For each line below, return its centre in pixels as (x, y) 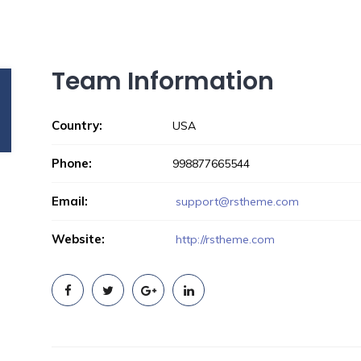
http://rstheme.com (224, 239)
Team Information (163, 81)
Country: (77, 125)
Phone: (72, 163)
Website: (78, 239)
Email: (70, 201)
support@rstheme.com (237, 201)
